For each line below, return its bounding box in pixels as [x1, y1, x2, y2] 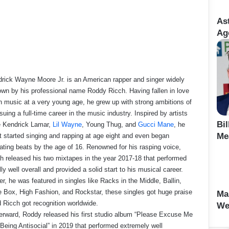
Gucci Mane [138, 121, 174, 128]
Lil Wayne [52, 121, 82, 128]
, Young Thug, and [81, 121, 138, 128]
